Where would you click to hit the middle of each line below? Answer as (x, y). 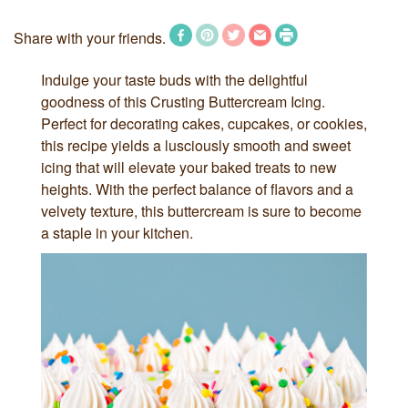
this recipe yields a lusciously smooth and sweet (196, 145)
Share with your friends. (92, 37)
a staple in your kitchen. (117, 232)
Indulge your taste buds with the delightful (174, 79)
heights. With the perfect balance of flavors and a (197, 189)
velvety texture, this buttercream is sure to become (201, 210)
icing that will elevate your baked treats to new (189, 167)
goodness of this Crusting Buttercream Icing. (183, 101)
